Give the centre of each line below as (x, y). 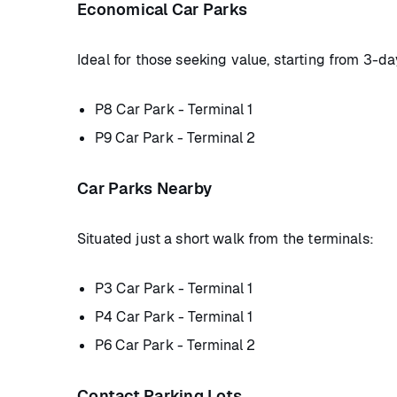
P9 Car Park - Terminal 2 (175, 138)
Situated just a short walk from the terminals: (226, 239)
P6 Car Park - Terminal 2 (175, 346)
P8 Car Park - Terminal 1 (174, 110)
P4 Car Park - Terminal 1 (174, 317)
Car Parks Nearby (144, 189)
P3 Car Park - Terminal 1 (174, 289)
